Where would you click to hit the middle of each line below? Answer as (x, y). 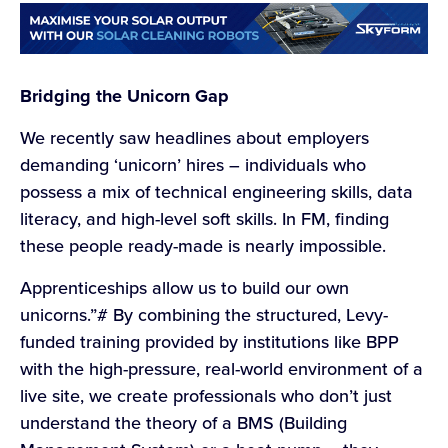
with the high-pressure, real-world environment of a (221, 368)
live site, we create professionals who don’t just (206, 395)
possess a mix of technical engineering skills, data (216, 192)
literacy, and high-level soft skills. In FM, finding (204, 219)
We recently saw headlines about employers (194, 138)
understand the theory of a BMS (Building (183, 422)
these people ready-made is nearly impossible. (203, 246)
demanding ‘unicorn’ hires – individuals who (193, 165)
